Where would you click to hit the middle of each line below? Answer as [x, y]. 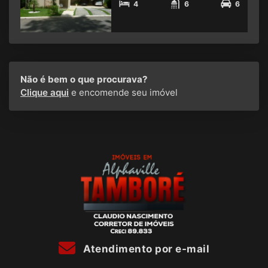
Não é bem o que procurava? [84, 80]
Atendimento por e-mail [145, 249]
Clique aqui [45, 93]
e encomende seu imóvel [123, 93]
